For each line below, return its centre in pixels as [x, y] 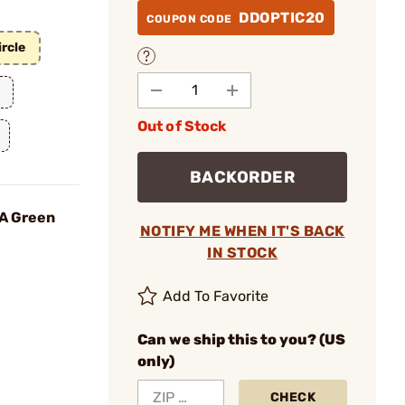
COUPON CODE [191, 19]
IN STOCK [242, 252]
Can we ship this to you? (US [241, 339]
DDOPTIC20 [282, 18]
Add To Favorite [216, 296]
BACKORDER [242, 177]
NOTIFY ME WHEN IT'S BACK [242, 231]
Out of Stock [182, 126]
